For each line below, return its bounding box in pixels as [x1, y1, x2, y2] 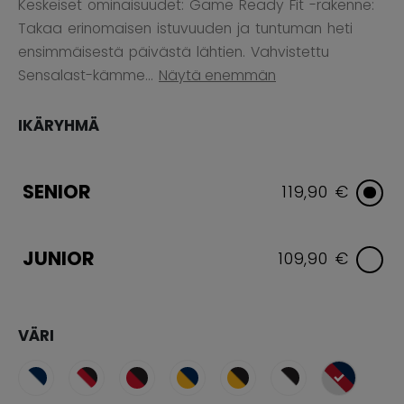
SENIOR [23, 178, 91, 205]
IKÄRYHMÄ [18, 114, 99, 136]
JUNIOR [23, 244, 95, 271]
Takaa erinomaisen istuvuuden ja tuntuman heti [18, 17, 353, 39]
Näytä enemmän [159, 64, 276, 86]
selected [337, 376, 399, 398]
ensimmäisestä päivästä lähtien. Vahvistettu [18, 41, 329, 62]
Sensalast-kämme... [18, 64, 153, 86]
